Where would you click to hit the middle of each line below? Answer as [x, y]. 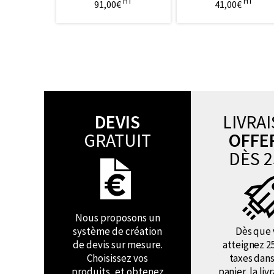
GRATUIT [117, 140]
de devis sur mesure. [117, 245]
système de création [117, 231]
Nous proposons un [117, 218]
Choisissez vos [117, 258]
